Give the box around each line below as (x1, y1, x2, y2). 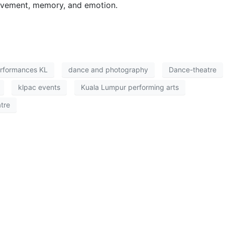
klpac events (18, 83, 60, 92)
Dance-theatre (169, 65, 216, 74)
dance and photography (68, 65, 148, 74)
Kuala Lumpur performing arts (81, 83, 179, 92)
